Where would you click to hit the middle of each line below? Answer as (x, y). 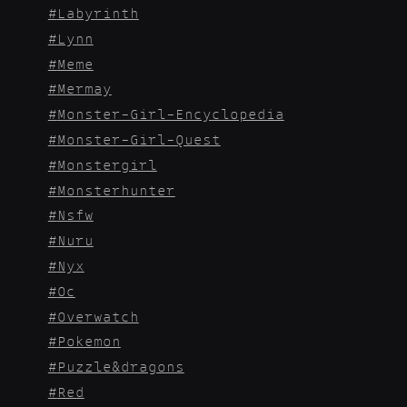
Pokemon (89, 342)
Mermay (84, 89)
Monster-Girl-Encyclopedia (170, 114)
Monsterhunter (116, 190)
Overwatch (98, 316)
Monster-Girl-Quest (139, 140)
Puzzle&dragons (120, 367)
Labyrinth (98, 14)
